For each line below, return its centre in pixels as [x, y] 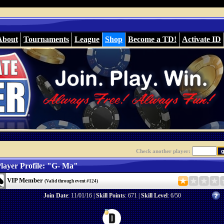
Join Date [55, 195]
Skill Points [110, 195]
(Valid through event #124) [71, 181]
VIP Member [25, 180]
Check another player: [164, 151]
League [87, 39]
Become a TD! [152, 39]
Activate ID [201, 39]
